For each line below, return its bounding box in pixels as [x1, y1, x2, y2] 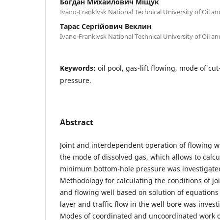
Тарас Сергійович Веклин [60, 21, 151, 31]
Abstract [60, 116, 93, 128]
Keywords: [60, 63, 98, 73]
